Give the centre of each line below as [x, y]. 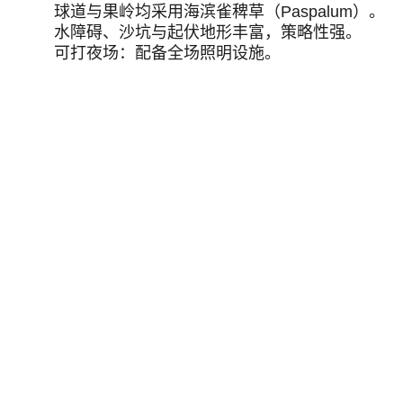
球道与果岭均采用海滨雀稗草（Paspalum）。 [219, 12]
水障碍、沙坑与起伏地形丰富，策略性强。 [208, 32]
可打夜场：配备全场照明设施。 [167, 53]
